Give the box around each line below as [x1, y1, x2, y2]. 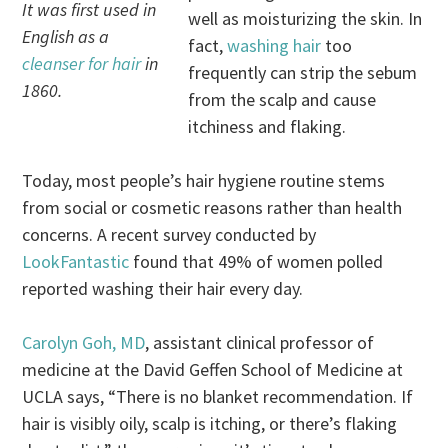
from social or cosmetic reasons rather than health [22, 195, 403, 219]
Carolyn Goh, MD [22, 330, 146, 354]
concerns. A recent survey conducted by [22, 222, 317, 246]
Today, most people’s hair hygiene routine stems [22, 168, 386, 192]
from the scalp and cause [188, 87, 377, 111]
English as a [22, 24, 110, 48]
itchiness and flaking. [188, 114, 347, 138]
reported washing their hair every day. [22, 276, 304, 300]
